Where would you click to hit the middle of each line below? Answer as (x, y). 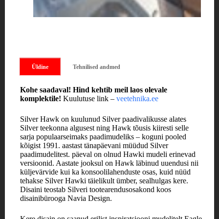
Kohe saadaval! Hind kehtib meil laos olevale (94, 90)
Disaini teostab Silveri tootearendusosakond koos (96, 189)
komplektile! (42, 99)
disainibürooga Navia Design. (66, 198)
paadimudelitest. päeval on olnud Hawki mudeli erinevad (108, 154)
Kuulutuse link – (90, 99)
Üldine (40, 67)
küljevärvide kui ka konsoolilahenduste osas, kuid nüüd (105, 172)
